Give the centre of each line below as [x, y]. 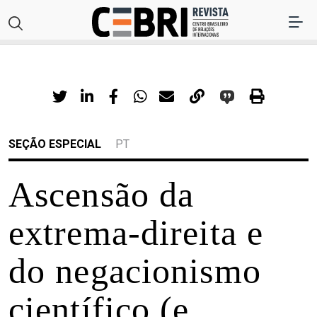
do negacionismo [135, 271]
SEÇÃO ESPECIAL [55, 144]
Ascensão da [102, 195]
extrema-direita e [136, 233]
